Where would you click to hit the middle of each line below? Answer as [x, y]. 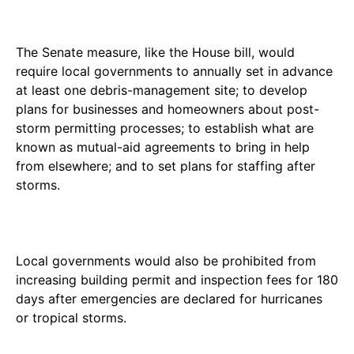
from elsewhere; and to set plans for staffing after [166, 166]
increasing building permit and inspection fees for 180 [177, 279]
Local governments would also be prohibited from [166, 260]
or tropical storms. [71, 317]
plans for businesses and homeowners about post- [168, 109]
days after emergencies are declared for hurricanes [169, 298]
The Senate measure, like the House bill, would [155, 52]
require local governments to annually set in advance [174, 71]
